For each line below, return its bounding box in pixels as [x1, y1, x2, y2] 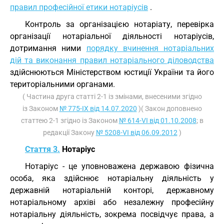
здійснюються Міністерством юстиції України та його [10, 67, 214, 77]
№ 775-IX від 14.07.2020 [59, 104, 137, 112]
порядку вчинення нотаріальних [86, 43, 214, 53]
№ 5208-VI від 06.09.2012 [95, 128, 177, 136]
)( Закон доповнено [136, 104, 202, 112]
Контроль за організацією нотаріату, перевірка [25, 19, 214, 29]
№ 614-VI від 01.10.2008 [118, 116, 196, 124]
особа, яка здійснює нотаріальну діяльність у [10, 173, 214, 183]
